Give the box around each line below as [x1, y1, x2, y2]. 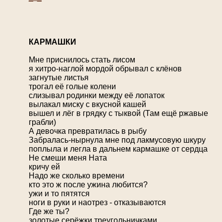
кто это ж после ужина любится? [29, 180, 148, 189]
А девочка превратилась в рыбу [29, 127, 147, 136]
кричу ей [29, 163, 60, 171]
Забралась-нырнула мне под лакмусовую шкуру [29, 136, 206, 145]
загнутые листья [29, 73, 89, 82]
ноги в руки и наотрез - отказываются [29, 198, 166, 207]
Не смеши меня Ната [29, 154, 107, 163]
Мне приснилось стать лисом [29, 55, 135, 64]
